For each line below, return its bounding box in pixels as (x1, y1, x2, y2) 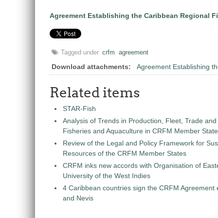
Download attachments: (52, 63, 131, 71)
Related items (50, 84, 140, 101)
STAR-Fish (63, 105, 96, 113)
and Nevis (63, 194, 93, 202)
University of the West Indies (63, 172, 150, 180)
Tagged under (61, 49, 99, 56)
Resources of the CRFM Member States (63, 149, 186, 158)
